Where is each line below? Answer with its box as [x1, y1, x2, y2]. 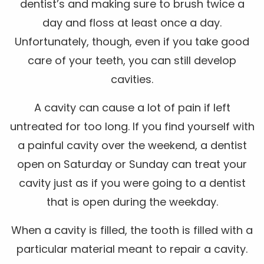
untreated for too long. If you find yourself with [9, 118, 255, 134]
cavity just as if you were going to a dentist [18, 175, 246, 190]
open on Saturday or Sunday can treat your [17, 156, 247, 171]
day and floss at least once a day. [42, 15, 222, 30]
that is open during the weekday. [46, 194, 218, 209]
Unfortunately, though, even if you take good [15, 34, 249, 49]
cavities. [111, 71, 153, 87]
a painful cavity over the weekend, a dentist [17, 137, 247, 153]
